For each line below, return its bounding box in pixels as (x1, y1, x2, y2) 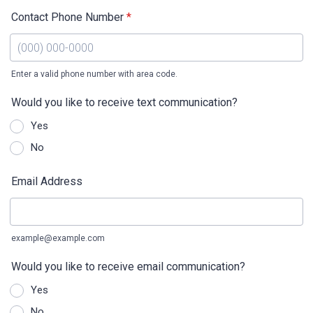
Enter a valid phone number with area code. (11, 69, 177, 79)
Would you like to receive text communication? (11, 96, 238, 109)
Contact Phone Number (11, 10, 124, 24)
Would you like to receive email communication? (11, 260, 245, 273)
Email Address (11, 175, 82, 188)
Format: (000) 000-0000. (9, 78, 127, 92)
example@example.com (11, 233, 105, 243)
